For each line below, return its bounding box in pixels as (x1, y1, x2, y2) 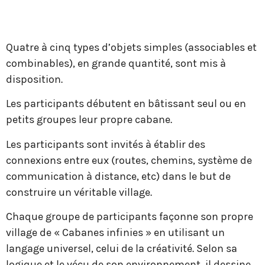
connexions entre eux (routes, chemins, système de (6, 153, 252, 167)
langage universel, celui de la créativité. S (6, 242, 203, 256)
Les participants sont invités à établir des (6, 137, 205, 151)
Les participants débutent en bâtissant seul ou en (6, 97, 246, 111)
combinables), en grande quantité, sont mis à (6, 56, 226, 70)
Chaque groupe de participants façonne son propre (6, 210, 253, 224)
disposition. (6, 72, 63, 86)
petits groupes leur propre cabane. (6, 113, 172, 127)
